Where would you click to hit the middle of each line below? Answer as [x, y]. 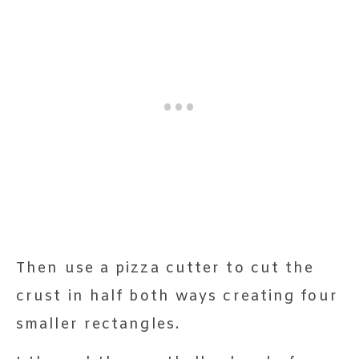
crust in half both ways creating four [177, 296]
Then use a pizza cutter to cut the [165, 268]
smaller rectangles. [98, 324]
